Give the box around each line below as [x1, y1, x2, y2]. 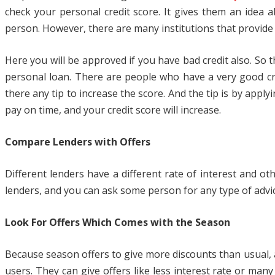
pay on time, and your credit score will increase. [5, 103, 221, 117]
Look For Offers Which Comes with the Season [5, 215, 230, 230]
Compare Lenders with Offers [5, 135, 150, 149]
